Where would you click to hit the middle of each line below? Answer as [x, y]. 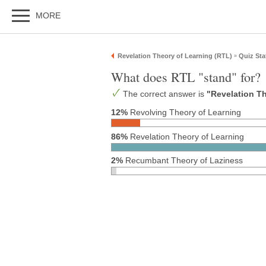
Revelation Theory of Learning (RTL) [175, 56]
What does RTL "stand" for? [186, 77]
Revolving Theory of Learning [184, 112]
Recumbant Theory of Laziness [183, 161]
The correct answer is [165, 94]
